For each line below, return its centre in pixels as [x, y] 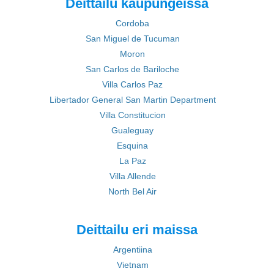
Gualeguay [132, 130]
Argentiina [132, 250]
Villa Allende [132, 176]
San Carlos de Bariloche [132, 69]
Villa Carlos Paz [132, 84]
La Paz [132, 161]
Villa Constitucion [132, 115]
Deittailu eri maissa [137, 230]
